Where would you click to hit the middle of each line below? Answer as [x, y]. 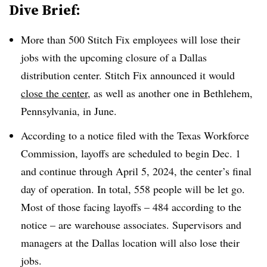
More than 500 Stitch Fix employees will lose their [131, 39]
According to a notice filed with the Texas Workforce [135, 135]
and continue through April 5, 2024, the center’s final [136, 171]
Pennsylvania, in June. [69, 111]
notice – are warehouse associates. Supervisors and [131, 224]
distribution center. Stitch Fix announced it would [128, 75]
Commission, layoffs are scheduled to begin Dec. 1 [131, 153]
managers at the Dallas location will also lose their [130, 242]
